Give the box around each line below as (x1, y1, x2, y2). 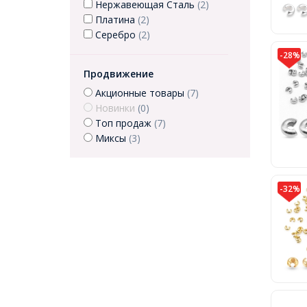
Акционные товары (93, 86, 187, 99)
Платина (93, 13, 138, 26)
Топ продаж (93, 116, 154, 130)
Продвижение (84, 67, 153, 80)
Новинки (93, 101, 138, 114)
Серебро (93, 28, 138, 41)
